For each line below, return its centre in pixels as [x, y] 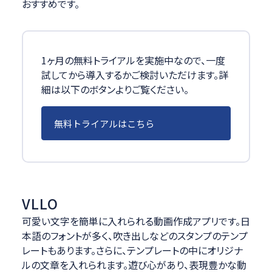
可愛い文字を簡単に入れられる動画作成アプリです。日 [136, 221]
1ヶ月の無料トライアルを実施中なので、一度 [133, 60]
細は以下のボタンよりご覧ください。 [115, 90]
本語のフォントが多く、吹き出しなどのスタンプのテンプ [134, 236]
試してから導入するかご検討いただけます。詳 [134, 75]
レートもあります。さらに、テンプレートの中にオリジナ [132, 250]
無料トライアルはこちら [104, 123]
